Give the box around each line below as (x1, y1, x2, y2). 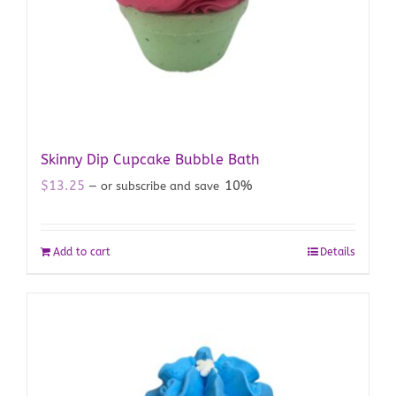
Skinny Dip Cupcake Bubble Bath (41, 151, 259, 169)
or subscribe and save (97, 179, 223, 194)
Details (320, 246, 355, 259)
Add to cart (53, 246, 110, 259)
